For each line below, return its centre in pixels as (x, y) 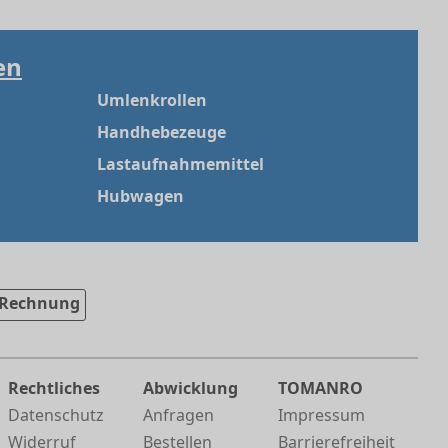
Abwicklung (191, 388)
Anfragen (179, 415)
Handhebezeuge (161, 132)
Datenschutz (56, 415)
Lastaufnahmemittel (180, 164)
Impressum (322, 415)
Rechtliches (54, 388)
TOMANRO (321, 388)
